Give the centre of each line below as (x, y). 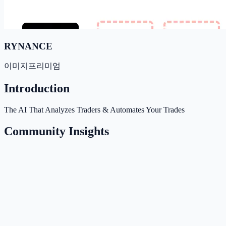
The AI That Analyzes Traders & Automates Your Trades (94, 110)
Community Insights (56, 131)
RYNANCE (28, 46)
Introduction (37, 89)
